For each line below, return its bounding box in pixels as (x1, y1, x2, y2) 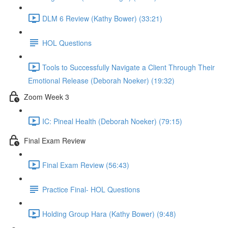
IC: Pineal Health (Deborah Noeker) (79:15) (42, 116, 182, 126)
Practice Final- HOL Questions (42, 184, 140, 194)
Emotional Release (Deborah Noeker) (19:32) (28, 75, 175, 85)
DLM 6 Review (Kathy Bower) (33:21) (42, 13, 162, 23)
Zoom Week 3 (24, 91, 69, 102)
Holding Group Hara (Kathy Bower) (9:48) (42, 208, 176, 219)
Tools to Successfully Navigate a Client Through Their (42, 62, 215, 72)
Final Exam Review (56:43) (42, 159, 129, 170)
